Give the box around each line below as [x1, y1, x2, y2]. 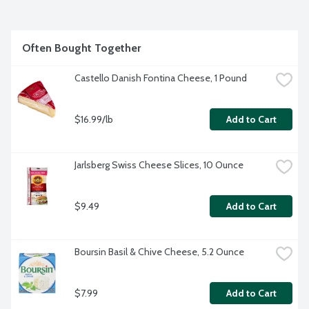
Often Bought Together [22, 41, 141, 55]
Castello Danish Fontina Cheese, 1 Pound [74, 72, 247, 85]
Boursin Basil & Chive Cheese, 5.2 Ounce [74, 246, 244, 259]
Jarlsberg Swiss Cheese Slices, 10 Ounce [74, 159, 243, 172]
